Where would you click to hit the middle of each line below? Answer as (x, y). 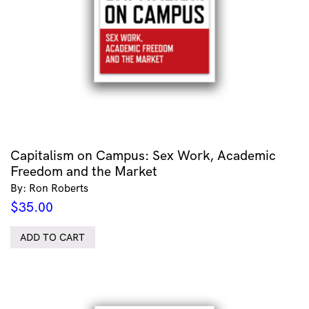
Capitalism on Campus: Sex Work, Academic (143, 156)
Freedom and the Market (84, 171)
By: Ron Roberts (49, 188)
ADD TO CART (53, 238)
